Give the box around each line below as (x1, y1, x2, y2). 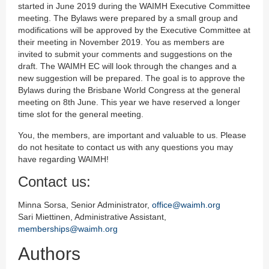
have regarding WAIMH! (18, 154, 109, 165)
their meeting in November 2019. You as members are (18, 37, 225, 47)
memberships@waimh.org (18, 224, 118, 234)
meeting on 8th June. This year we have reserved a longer (18, 97, 240, 107)
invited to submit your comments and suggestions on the (18, 49, 232, 59)
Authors (18, 244, 80, 264)
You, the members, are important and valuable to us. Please (18, 130, 246, 141)
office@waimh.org (152, 200, 220, 210)
